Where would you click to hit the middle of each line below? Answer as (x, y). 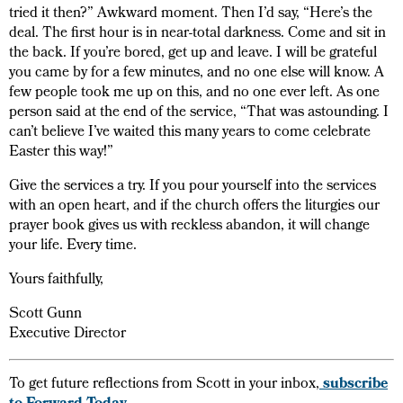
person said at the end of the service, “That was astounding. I (199, 113)
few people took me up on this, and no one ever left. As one (194, 93)
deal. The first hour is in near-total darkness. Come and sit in (197, 34)
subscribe (354, 385)
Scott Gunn (45, 314)
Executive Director (67, 334)
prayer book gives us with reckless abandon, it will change (189, 226)
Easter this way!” (61, 152)
